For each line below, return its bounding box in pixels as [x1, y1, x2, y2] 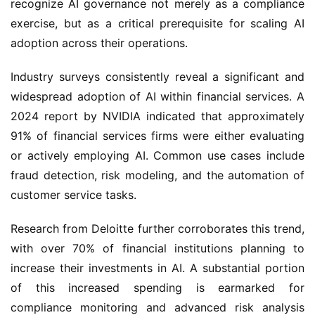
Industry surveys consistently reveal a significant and [11, 70, 304, 84]
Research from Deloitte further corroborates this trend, [11, 221, 304, 236]
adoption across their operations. [11, 36, 188, 50]
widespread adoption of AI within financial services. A [11, 89, 304, 103]
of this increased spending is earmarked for [11, 281, 304, 295]
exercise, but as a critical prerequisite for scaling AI [11, 16, 304, 30]
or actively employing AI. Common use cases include [11, 148, 304, 162]
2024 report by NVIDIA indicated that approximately [11, 109, 304, 123]
